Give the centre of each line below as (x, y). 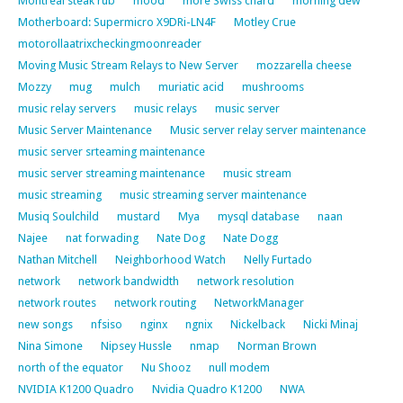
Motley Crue (265, 22)
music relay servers (67, 108)
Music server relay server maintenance (268, 130)
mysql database (259, 216)
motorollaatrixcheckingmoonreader (110, 43)
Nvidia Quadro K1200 (207, 389)
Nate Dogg (251, 237)
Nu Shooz (166, 367)
